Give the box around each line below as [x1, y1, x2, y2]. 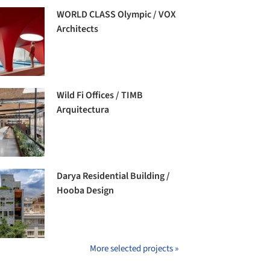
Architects [57, 22, 99, 36]
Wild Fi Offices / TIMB [57, 89, 143, 102]
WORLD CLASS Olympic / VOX [57, 8, 177, 21]
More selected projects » [90, 242, 178, 255]
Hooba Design [57, 184, 115, 198]
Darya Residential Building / [57, 169, 171, 183]
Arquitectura [57, 103, 110, 117]
